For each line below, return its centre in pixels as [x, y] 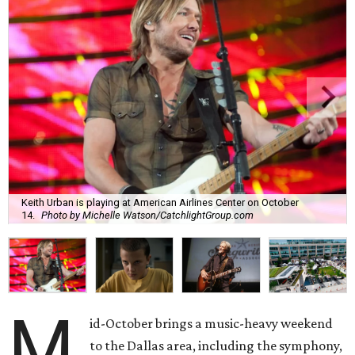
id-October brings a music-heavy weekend [212, 324]
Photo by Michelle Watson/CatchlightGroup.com [147, 215]
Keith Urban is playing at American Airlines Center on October [160, 202]
